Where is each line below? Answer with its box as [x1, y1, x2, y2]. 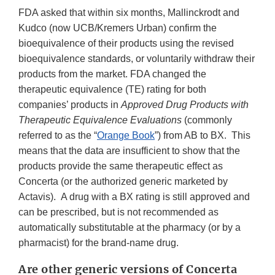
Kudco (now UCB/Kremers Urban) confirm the [18, 23, 217, 34]
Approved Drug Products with [121, 99, 249, 110]
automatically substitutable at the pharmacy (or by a [18, 222, 241, 233]
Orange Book [97, 130, 155, 141]
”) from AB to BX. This [155, 130, 250, 141]
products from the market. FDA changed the [18, 69, 206, 80]
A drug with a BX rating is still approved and [61, 192, 250, 203]
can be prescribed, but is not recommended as [18, 207, 219, 218]
